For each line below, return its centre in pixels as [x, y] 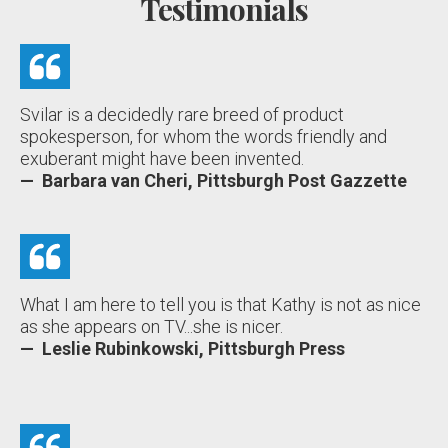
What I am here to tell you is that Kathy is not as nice [220, 304]
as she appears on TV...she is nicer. [151, 326]
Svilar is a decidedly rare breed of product [182, 114]
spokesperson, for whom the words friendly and [203, 136]
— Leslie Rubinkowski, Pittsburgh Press [182, 348]
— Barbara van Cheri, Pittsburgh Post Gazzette [213, 180]
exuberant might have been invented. [162, 158]
